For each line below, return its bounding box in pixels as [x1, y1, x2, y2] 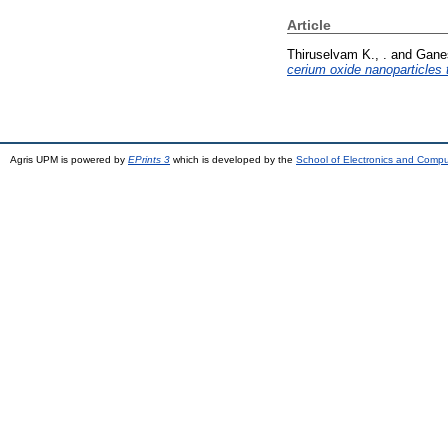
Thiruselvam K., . [287, 46, 387, 62]
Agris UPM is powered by [10, 153, 128, 165]
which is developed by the [170, 153, 296, 165]
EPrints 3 [128, 153, 170, 165]
